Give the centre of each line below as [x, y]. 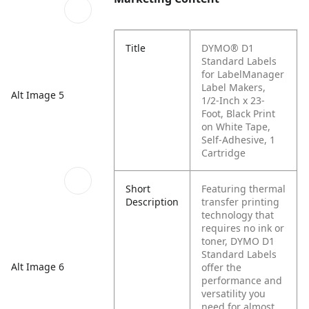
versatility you [234, 293]
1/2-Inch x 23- [233, 100]
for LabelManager [243, 74]
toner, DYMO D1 [238, 241]
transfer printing [241, 202]
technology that [238, 215]
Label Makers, [234, 87]
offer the [222, 267]
